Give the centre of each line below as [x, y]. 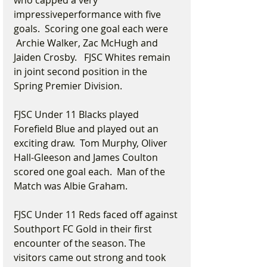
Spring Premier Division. [68, 86]
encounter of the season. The [81, 243]
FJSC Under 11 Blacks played [77, 114]
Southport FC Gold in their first [84, 229]
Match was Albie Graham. [71, 186]
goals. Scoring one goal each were [92, 29]
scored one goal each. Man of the [91, 172]
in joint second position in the [82, 72]
